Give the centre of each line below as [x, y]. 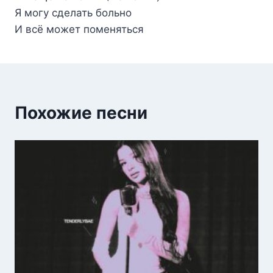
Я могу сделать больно [73, 12]
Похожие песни [81, 112]
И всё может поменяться [79, 29]
